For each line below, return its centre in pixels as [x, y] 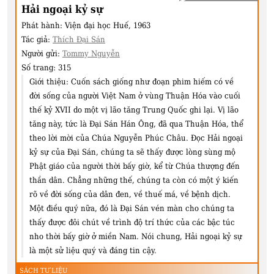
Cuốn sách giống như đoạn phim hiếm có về [152, 81]
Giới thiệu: [49, 81]
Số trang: [40, 67]
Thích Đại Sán [79, 39]
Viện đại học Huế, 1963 [108, 25]
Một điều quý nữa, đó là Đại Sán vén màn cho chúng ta [132, 208]
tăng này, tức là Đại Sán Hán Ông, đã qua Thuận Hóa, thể [136, 124]
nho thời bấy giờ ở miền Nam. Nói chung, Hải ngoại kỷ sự [136, 236]
